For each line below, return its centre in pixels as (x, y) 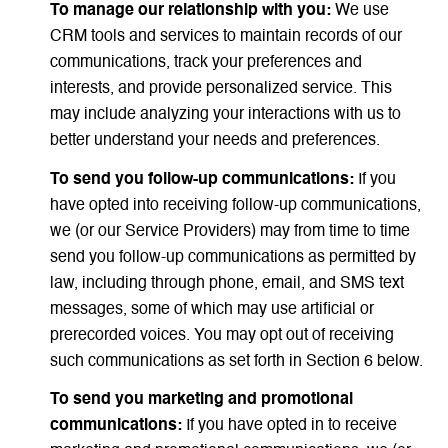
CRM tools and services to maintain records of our (225, 37)
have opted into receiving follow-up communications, (235, 205)
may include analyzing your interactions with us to (225, 115)
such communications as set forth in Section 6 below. (236, 361)
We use (359, 11)
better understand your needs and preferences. (214, 141)
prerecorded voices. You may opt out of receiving (221, 335)
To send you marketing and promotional (201, 400)
